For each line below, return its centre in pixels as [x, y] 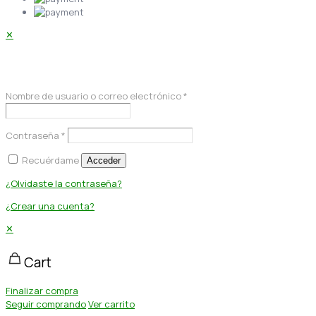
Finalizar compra [42, 291]
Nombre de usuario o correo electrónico [95, 96]
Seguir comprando [46, 304]
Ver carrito [111, 304]
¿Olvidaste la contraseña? [64, 184]
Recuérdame [50, 160]
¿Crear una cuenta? [50, 206]
